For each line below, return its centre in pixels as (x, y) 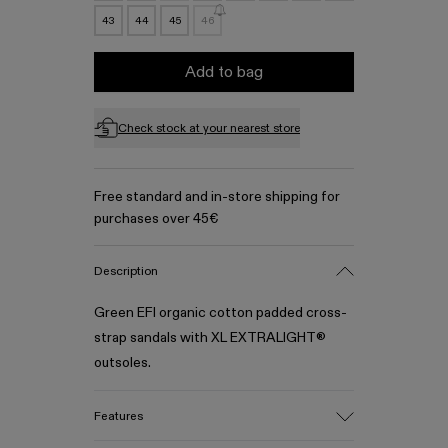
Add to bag (224, 71)
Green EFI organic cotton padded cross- (220, 312)
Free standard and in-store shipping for (217, 196)
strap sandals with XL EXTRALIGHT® (210, 337)
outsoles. (122, 362)
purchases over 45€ (156, 218)
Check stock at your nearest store (209, 127)
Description (126, 270)
